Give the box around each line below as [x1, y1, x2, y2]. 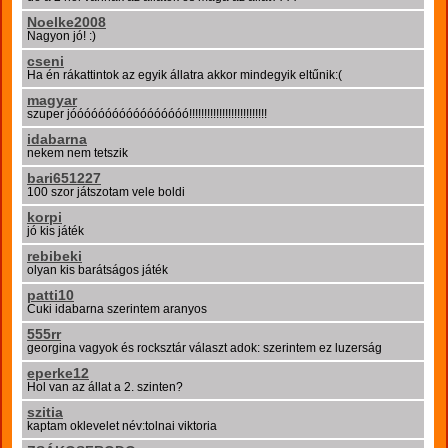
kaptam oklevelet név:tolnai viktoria [27, 419, 217, 433]
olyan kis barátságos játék [27, 263, 168, 277]
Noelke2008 [27, 14, 106, 30]
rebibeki [27, 248, 82, 264]
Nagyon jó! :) [27, 29, 96, 43]
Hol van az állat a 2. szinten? [27, 380, 183, 394]
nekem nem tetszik [27, 146, 128, 160]
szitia [27, 404, 63, 420]
